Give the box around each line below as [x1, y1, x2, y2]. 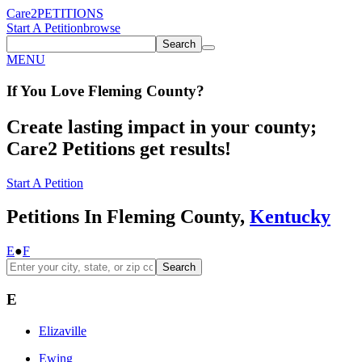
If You [6, 82, 47, 99]
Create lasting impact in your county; [6, 116, 317, 137]
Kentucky [250, 206, 330, 228]
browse [83, 21, 120, 35]
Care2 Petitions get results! [6, 137, 231, 159]
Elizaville [39, 323, 86, 338]
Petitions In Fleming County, [6, 206, 250, 228]
